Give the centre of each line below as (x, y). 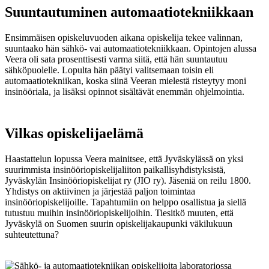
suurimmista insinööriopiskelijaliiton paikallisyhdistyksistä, (115, 169)
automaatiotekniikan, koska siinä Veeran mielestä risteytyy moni (125, 81)
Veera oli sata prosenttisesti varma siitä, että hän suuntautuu (116, 59)
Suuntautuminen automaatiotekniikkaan (129, 12)
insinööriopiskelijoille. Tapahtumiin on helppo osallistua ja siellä (125, 202)
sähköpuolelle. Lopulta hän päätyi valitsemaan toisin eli (109, 70)
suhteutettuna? (32, 234)
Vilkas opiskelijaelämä (74, 134)
